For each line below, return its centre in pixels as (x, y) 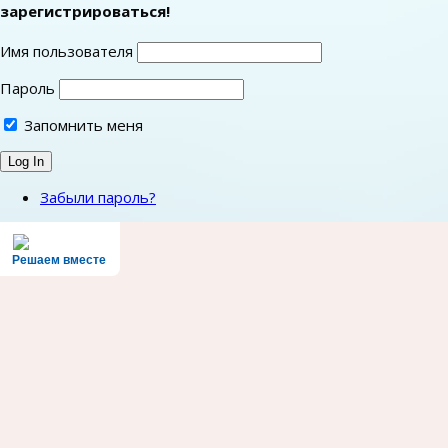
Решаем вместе (59, 259)
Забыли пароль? (98, 196)
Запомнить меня (81, 124)
